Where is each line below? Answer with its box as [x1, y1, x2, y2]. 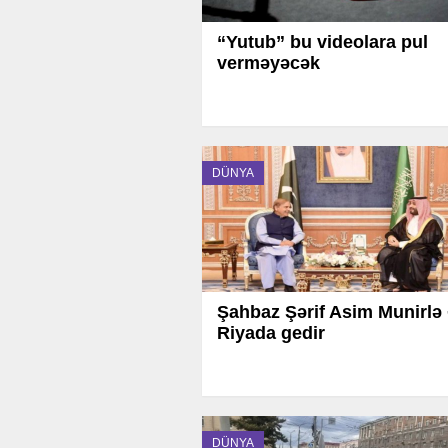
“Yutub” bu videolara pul [217, 32, 428, 52]
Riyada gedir [217, 323, 325, 343]
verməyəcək [217, 53, 320, 73]
